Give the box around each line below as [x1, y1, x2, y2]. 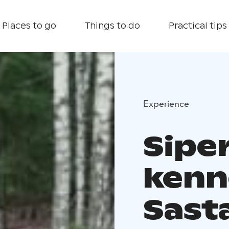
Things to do [85, 20, 140, 31]
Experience [143, 97, 189, 109]
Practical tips [169, 20, 227, 31]
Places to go [2, 20, 56, 31]
